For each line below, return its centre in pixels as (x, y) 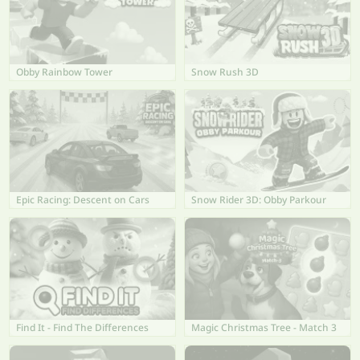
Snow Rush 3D (225, 72)
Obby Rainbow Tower (64, 72)
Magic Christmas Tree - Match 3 (264, 327)
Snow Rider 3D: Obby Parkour (259, 199)
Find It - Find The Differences (82, 327)
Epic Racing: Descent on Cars (83, 199)
